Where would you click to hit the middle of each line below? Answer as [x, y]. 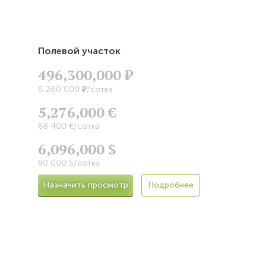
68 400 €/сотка [69, 126]
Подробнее [171, 185]
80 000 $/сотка [69, 163]
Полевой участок [79, 51]
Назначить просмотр [85, 185]
